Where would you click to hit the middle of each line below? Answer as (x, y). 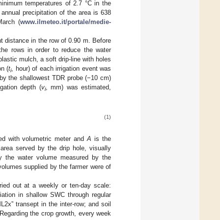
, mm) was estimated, (78, 87)
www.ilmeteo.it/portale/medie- (66, 22)
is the (101, 138)
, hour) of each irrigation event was (61, 68)
